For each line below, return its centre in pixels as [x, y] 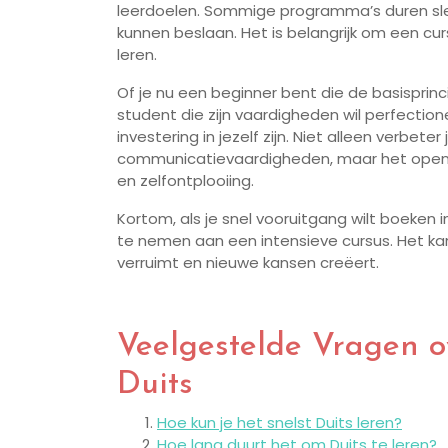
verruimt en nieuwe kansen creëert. [248, 263]
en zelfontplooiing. [185, 181]
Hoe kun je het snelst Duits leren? [279, 423]
